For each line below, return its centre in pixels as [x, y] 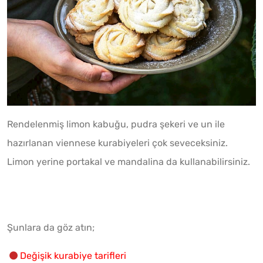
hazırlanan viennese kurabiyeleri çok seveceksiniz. [117, 143]
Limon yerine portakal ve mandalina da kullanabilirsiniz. [129, 161]
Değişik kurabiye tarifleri [73, 255]
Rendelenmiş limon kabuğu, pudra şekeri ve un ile [116, 124]
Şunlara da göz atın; [51, 227]
